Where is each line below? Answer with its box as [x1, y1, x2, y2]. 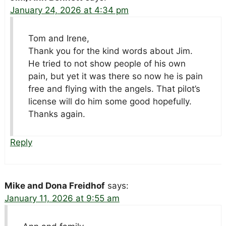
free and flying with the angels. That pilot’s [28, 84, 200, 94]
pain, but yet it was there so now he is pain [28, 71, 203, 82]
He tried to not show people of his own [28, 59, 186, 69]
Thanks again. [28, 109, 85, 120]
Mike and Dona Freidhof [4, 181, 105, 191]
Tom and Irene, [28, 33, 89, 44]
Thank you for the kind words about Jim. [28, 46, 193, 56]
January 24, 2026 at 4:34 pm [10, 5, 129, 16]
